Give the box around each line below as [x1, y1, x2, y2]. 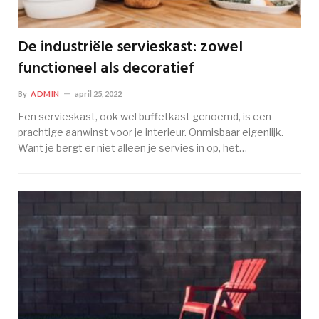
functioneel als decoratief [18, 56, 194, 82]
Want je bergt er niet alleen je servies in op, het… [18, 142, 247, 155]
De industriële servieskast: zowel [18, 35, 243, 61]
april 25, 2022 [74, 89, 122, 99]
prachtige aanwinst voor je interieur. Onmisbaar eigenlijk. [18, 126, 283, 139]
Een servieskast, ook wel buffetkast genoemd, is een [18, 110, 271, 123]
